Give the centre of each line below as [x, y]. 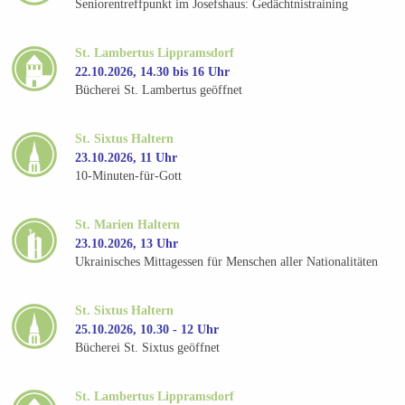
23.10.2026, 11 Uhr [127, 157]
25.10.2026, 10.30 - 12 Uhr [147, 329]
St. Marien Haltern [128, 224]
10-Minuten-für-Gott [129, 176]
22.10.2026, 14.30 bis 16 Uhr [153, 71]
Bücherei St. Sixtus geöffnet [148, 348]
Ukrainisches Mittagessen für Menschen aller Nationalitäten [227, 262]
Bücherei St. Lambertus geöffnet [159, 90]
